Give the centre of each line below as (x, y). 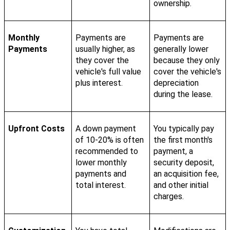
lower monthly (101, 162)
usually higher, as (105, 49)
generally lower (181, 49)
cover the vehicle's (187, 71)
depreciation (176, 83)
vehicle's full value (108, 71)
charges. (168, 196)
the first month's (183, 140)
